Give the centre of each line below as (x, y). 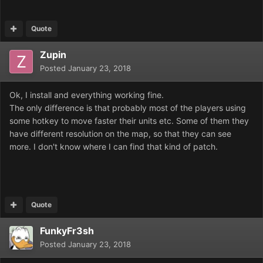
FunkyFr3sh (67, 231)
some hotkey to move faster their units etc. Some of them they (129, 121)
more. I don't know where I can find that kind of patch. (114, 147)
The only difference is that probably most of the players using (128, 108)
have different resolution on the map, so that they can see (120, 134)
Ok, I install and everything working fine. (87, 95)
